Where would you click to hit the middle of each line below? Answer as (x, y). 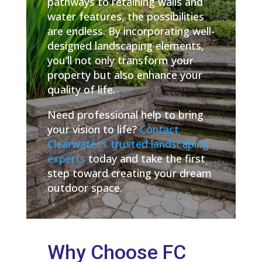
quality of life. (81, 90)
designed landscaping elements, (125, 46)
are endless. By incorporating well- (131, 31)
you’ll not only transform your (120, 61)
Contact (159, 130)
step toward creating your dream (129, 173)
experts (66, 159)
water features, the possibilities (125, 17)
